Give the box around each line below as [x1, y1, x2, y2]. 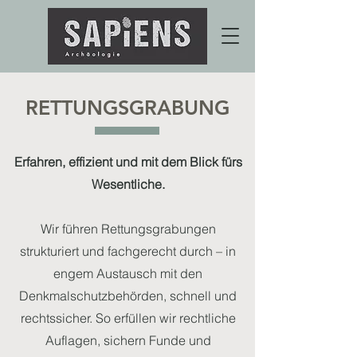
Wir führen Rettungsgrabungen [40, 221, 216, 237]
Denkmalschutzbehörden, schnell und [19, 288, 237, 304]
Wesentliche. [91, 176, 165, 192]
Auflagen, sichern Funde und [45, 332, 211, 348]
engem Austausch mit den [53, 265, 202, 281]
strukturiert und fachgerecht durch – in [20, 243, 236, 259]
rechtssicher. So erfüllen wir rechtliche [20, 310, 236, 326]
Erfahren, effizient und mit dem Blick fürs [14, 154, 242, 170]
